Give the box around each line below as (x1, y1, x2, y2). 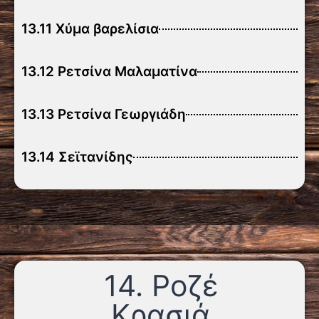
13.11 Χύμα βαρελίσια (21, 21, 159, 37)
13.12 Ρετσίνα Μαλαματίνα (21, 63, 197, 80)
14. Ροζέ (103, 268, 218, 303)
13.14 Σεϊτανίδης (21, 149, 133, 165)
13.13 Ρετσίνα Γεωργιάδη (21, 106, 186, 122)
